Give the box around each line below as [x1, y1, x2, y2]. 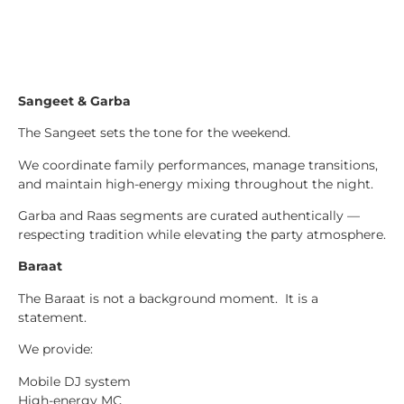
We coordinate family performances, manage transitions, [18, 156, 378, 173]
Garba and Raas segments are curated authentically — [18, 207, 360, 224]
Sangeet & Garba [18, 92, 131, 109]
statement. [18, 308, 87, 326]
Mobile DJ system [18, 372, 131, 390]
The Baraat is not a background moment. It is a [18, 289, 318, 307]
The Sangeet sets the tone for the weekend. [18, 124, 290, 142]
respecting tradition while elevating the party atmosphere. [18, 225, 386, 243]
